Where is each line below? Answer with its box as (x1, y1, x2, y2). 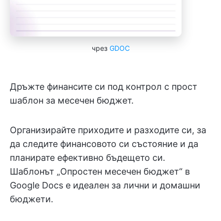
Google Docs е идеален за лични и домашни (10, 180, 200, 190)
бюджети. (10, 194, 53, 204)
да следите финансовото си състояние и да (10, 139, 198, 149)
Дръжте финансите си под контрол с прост (10, 81, 197, 92)
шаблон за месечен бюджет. (10, 95, 134, 106)
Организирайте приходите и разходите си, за (10, 125, 206, 135)
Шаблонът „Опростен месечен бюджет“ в (10, 166, 190, 177)
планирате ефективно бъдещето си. (10, 152, 165, 163)
